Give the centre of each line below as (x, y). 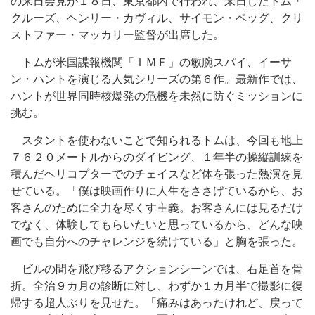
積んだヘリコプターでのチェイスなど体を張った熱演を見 (157, 174)
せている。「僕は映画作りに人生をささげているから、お (157, 191)
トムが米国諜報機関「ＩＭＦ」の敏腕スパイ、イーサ (151, 62)
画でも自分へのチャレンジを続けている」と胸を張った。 (157, 242)
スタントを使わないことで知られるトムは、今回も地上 (157, 140)
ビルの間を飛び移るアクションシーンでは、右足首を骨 (157, 269)
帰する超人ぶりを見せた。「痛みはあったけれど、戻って (157, 303)
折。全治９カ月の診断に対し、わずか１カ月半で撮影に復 (157, 286)
